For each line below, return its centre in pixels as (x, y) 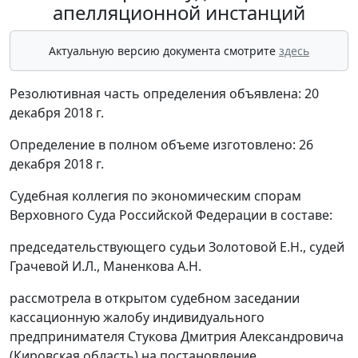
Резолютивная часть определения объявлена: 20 (164, 94)
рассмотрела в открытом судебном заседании (155, 298)
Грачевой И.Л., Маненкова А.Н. (105, 267)
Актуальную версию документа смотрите (164, 51)
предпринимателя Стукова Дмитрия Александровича (177, 337)
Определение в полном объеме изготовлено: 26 (161, 145)
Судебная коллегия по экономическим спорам (155, 196)
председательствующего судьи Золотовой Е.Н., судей (177, 247)
